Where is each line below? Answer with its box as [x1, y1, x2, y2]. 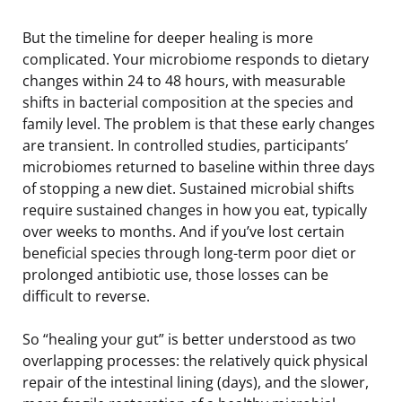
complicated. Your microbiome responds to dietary [22, 48, 369, 69]
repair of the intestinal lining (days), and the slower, [22, 371, 369, 392]
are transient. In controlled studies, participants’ [22, 135, 348, 155]
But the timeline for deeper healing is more [22, 27, 313, 48]
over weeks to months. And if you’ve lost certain [22, 221, 345, 241]
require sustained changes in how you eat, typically [22, 199, 367, 220]
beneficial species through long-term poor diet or [22, 242, 356, 263]
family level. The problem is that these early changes [22, 113, 375, 134]
